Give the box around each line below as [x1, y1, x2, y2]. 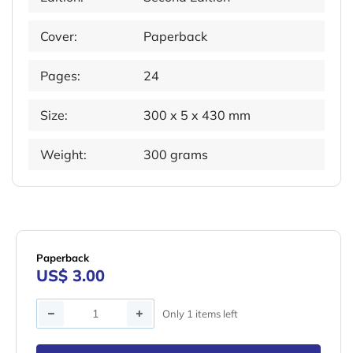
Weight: [40, 147, 87, 163]
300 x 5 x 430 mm [143, 107, 251, 124]
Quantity [35, 301, 87, 318]
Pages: [40, 68, 80, 84]
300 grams [143, 147, 209, 163]
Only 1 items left [162, 307, 238, 320]
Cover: [40, 28, 77, 45]
